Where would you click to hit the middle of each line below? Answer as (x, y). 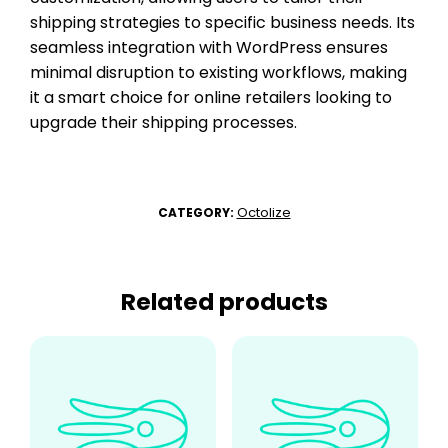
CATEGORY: (197, 212)
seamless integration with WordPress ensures (209, 47)
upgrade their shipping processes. (163, 122)
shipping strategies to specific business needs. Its (222, 22)
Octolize (263, 212)
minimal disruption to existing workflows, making (218, 72)
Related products (224, 301)
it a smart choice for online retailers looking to (211, 97)
